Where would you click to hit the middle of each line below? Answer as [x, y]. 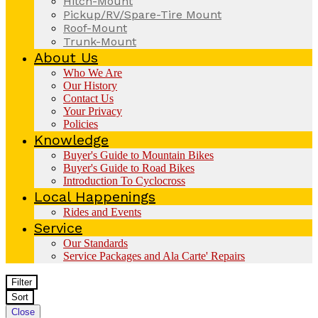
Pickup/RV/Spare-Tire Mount [142, 14]
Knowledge [71, 139]
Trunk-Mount [100, 41]
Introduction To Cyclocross [124, 180]
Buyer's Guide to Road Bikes [129, 168]
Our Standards [95, 243]
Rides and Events [102, 212]
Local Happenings [95, 196]
